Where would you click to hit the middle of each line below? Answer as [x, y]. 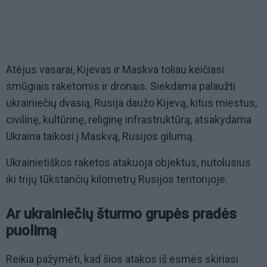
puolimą [31, 231]
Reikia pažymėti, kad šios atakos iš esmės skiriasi [122, 259]
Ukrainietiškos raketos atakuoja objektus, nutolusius [128, 163]
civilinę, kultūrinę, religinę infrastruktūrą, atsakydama [129, 120]
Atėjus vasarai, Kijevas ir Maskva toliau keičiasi [115, 70]
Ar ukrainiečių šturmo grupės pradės [121, 214]
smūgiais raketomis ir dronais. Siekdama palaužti [121, 86]
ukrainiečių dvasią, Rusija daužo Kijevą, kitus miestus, [131, 103]
